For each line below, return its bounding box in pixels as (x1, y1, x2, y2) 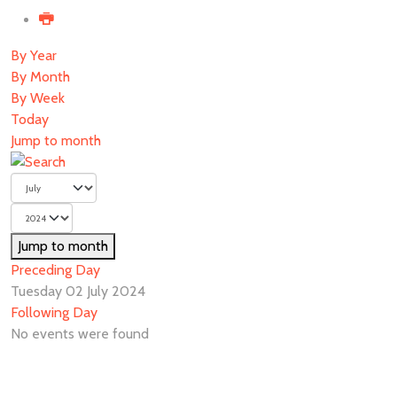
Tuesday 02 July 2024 (11, 283, 145, 300)
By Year (11, 47, 57, 64)
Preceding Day (11, 261, 100, 278)
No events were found (11, 325, 149, 342)
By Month (11, 68, 70, 85)
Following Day (11, 304, 97, 321)
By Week (11, 90, 65, 106)
